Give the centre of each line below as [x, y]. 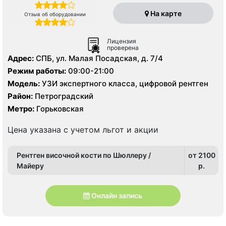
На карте [165, 13]
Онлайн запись [117, 196]
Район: [20, 96]
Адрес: [21, 58]
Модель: [24, 83]
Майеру [30, 165]
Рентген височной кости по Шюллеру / [84, 155]
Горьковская [59, 108]
